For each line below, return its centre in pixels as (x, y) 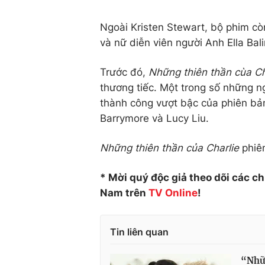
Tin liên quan (139, 232)
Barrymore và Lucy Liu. (154, 118)
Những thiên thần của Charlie (171, 148)
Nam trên (124, 193)
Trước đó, (124, 72)
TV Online (173, 193)
